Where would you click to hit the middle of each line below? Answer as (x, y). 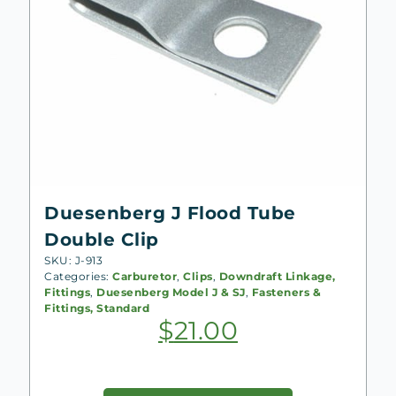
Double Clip (102, 239)
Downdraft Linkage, (277, 276)
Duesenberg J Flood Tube (170, 213)
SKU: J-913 (73, 260)
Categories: (78, 276)
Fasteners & (286, 292)
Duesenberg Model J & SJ (171, 292)
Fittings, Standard (97, 308)
